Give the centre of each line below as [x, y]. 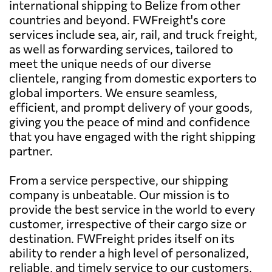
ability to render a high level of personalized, [129, 252]
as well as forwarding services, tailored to [121, 48]
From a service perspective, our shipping [119, 179]
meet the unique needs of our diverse [110, 63]
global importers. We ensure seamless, [113, 92]
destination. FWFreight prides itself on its [122, 238]
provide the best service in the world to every [132, 209]
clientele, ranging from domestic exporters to [133, 77]
